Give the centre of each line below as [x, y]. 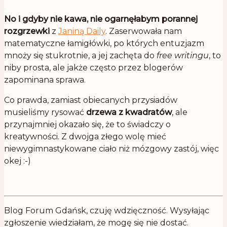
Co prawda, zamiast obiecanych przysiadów [91, 100]
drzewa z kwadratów [128, 112]
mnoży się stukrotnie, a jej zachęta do [79, 56]
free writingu [182, 56]
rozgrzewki [27, 31]
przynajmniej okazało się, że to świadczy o [87, 125]
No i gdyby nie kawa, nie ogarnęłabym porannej [101, 19]
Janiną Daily [82, 31]
